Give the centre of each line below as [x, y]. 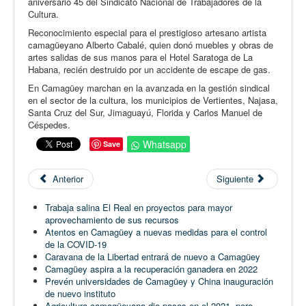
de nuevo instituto [80, 294]
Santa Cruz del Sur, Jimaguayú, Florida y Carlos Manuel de [145, 113]
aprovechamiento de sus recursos [112, 220]
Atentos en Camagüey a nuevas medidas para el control [156, 232]
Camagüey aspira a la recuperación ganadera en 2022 [151, 269]
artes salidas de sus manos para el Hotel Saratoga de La [140, 57]
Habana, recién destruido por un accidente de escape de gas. [149, 70]
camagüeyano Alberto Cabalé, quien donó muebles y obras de [151, 45]
